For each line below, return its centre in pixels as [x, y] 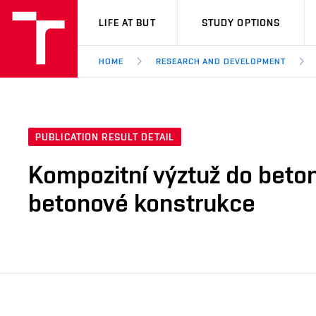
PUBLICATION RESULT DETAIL [105, 137]
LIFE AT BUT [127, 23]
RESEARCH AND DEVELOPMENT [220, 61]
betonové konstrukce [142, 203]
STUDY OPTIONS [241, 23]
